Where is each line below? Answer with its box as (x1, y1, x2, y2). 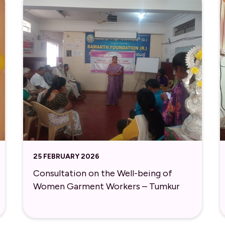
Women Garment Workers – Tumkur (33, 181, 180, 192)
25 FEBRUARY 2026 (33, 152, 99, 161)
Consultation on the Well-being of (33, 168, 172, 179)
